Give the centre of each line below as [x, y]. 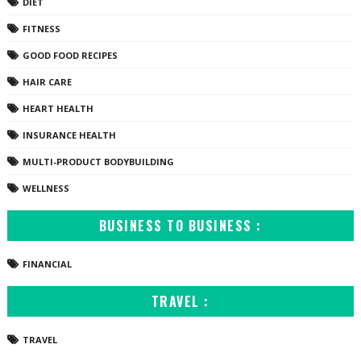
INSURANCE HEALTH [69, 135]
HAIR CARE [47, 82]
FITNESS [41, 29]
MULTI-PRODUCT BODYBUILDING [98, 162]
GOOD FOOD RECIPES [70, 55]
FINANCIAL [47, 264]
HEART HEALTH [58, 108]
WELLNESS [46, 188]
